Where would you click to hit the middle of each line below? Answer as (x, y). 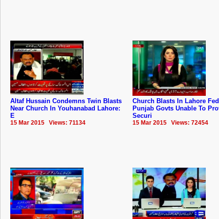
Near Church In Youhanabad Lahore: (65, 108)
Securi (142, 115)
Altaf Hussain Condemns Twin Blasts (66, 101)
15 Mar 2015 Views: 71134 (48, 122)
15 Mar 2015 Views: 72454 (170, 122)
